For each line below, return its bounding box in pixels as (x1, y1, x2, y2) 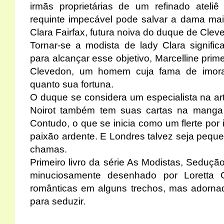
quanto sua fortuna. (30, 79, 116, 90)
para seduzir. (30, 196, 85, 207)
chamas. (30, 144, 69, 155)
